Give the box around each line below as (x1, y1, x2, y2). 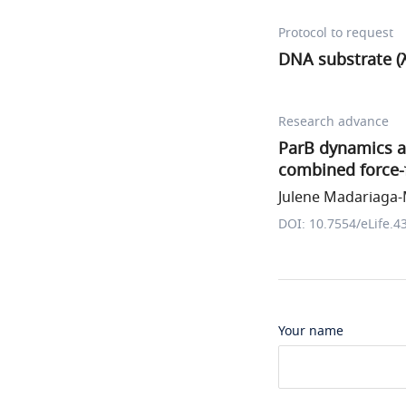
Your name (278, 322, 343, 341)
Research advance (278, 112, 389, 131)
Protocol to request (278, 24, 393, 43)
